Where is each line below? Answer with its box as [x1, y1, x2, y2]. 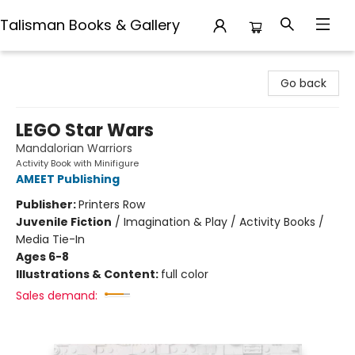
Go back [281, 75, 326, 91]
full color [161, 266, 208, 282]
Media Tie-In [16, 231, 85, 247]
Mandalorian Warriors [16, 140, 132, 156]
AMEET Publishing [16, 171, 120, 187]
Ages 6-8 [16, 249, 69, 265]
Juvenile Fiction [16, 214, 112, 230]
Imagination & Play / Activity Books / [124, 214, 324, 230]
